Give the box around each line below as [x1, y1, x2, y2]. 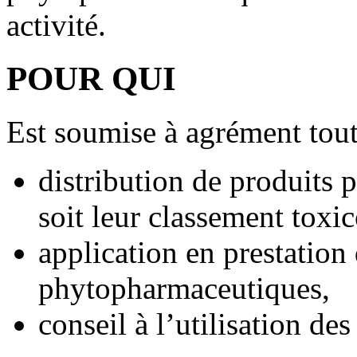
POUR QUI [6, 60, 176, 98]
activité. [6, 8, 106, 43]
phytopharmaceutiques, [38, 271, 330, 306]
